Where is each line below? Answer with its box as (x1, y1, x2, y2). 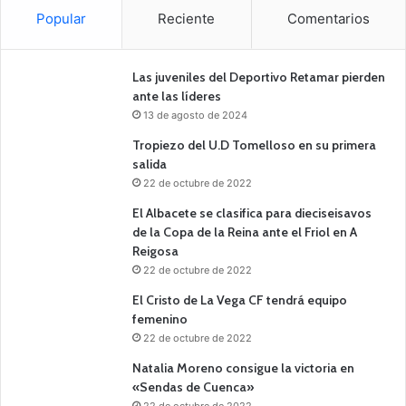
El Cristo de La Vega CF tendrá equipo (132, 291, 347, 308)
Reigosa (132, 242, 179, 259)
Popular (36, 9, 87, 27)
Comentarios (286, 9, 370, 27)
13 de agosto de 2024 (143, 108, 247, 121)
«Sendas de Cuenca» (132, 378, 254, 395)
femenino (132, 310, 188, 327)
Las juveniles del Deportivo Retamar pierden (132, 68, 385, 85)
